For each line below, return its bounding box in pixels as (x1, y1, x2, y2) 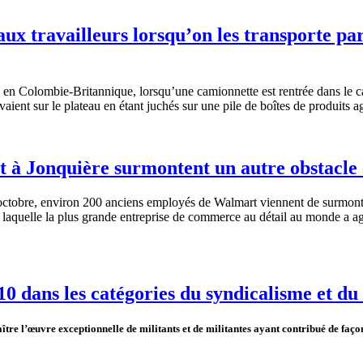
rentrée (279, 84, 314, 99)
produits (309, 99, 350, 113)
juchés (147, 99, 179, 113)
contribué (282, 322, 326, 335)
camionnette (197, 84, 258, 99)
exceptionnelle (58, 322, 124, 335)
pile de (220, 99, 260, 113)
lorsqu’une (139, 84, 194, 99)
